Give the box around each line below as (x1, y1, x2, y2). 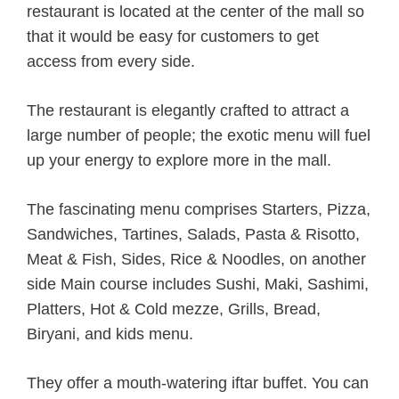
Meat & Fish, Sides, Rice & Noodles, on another (27, 249, 366, 268)
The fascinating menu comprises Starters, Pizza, (27, 199, 370, 218)
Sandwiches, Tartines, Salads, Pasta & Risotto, (27, 224, 360, 243)
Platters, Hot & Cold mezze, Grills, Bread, (27, 299, 321, 318)
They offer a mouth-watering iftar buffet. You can (27, 373, 369, 392)
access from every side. (27, 52, 195, 70)
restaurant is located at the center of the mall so (27, 2, 364, 20)
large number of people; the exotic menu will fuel (27, 126, 370, 144)
